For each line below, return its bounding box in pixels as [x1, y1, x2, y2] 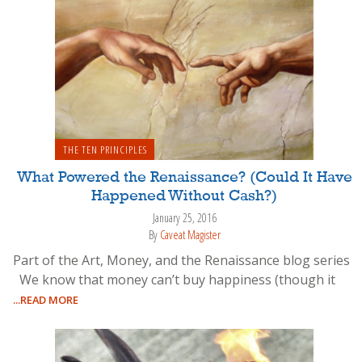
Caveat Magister [159, 226, 221, 242]
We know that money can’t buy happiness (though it [13, 271, 335, 289]
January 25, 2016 [152, 210, 217, 226]
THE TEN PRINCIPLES [62, 142, 147, 158]
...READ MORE [13, 293, 78, 308]
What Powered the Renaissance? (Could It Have [16, 170, 352, 187]
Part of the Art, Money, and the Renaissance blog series [13, 251, 350, 270]
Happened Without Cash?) [91, 188, 277, 205]
